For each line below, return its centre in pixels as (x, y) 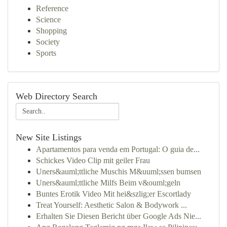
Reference (52, 8)
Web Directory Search (56, 96)
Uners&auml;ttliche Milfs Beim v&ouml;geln (108, 183)
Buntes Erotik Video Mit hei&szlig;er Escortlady (113, 194)
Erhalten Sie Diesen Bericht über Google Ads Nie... (119, 216)
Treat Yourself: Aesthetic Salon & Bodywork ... (111, 205)
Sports (46, 53)
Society (48, 42)
